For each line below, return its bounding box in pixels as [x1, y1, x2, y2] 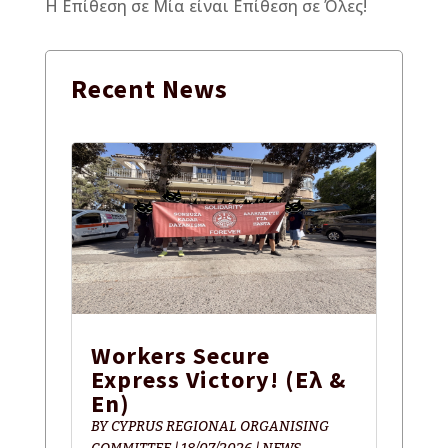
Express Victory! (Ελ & [90, 363, 346, 395]
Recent [70, 71, 162, 105]
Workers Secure [90, 339, 270, 371]
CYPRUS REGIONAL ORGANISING [110, 417, 329, 435]
